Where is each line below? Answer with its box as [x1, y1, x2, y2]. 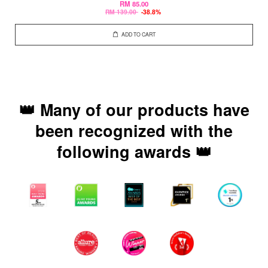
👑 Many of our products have [19, 98, 249, 121]
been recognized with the [35, 119, 233, 142]
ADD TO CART [121, 31, 156, 38]
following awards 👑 [56, 140, 212, 163]
